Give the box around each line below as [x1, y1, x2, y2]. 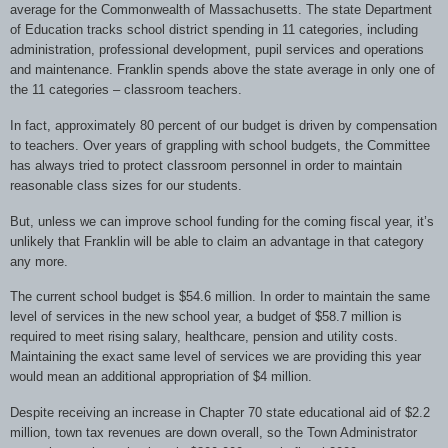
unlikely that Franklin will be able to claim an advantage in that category [10, 233, 424, 249]
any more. [10, 253, 68, 269]
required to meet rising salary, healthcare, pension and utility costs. [10, 329, 398, 345]
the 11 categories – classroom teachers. [10, 82, 242, 97]
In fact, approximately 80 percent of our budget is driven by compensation [10, 117, 437, 133]
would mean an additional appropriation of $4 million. [10, 369, 312, 385]
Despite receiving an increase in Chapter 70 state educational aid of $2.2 [10, 405, 430, 421]
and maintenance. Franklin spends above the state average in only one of [10, 62, 435, 77]
